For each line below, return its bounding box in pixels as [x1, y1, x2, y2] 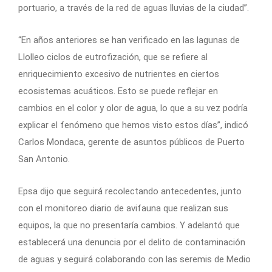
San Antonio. [18, 153, 70, 165]
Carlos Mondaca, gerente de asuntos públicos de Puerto [18, 136, 245, 148]
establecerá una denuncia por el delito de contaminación [18, 236, 245, 248]
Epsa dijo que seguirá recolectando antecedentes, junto [18, 185, 242, 197]
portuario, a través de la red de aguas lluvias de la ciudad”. [18, 2, 249, 13]
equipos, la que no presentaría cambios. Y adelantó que [18, 219, 240, 231]
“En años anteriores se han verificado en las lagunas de [18, 34, 240, 46]
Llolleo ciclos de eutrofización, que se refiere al [18, 51, 208, 63]
